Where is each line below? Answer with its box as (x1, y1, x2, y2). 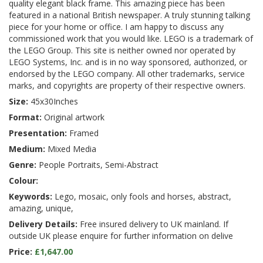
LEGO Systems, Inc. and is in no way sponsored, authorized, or (9, 56, 247, 68)
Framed (67, 127, 99, 139)
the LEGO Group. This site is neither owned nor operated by (9, 44, 235, 56)
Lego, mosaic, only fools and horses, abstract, (52, 190, 231, 202)
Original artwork (42, 111, 104, 123)
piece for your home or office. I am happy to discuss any (9, 21, 224, 32)
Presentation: (9, 127, 67, 139)
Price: (9, 245, 32, 257)
